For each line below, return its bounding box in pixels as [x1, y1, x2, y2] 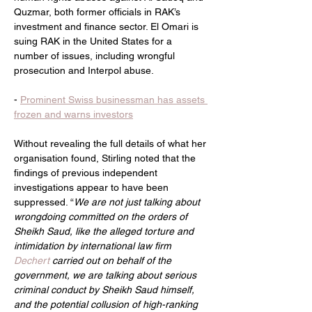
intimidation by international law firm [14, 240, 174, 251]
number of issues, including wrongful [14, 49, 178, 61]
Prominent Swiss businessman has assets [20, 93, 208, 105]
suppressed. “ [14, 196, 74, 208]
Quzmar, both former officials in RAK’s [14, 6, 183, 17]
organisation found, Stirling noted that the [14, 152, 198, 164]
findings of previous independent [14, 166, 160, 178]
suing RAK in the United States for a [14, 35, 175, 47]
